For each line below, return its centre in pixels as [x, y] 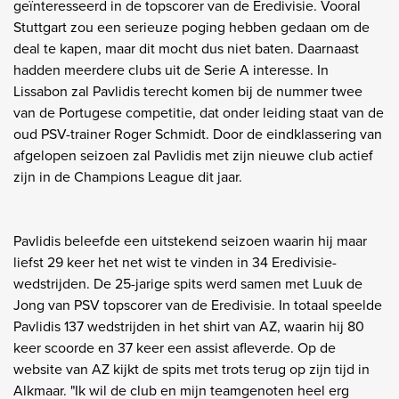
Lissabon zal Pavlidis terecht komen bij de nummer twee [188, 91]
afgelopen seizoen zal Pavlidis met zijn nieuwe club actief [193, 155]
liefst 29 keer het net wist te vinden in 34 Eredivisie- [175, 262]
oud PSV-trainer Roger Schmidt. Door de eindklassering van [198, 134]
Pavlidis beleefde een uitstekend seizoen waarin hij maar [190, 240]
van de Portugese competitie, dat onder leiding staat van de [199, 112]
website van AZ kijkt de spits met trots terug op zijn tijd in [191, 369]
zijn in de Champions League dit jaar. [130, 176]
